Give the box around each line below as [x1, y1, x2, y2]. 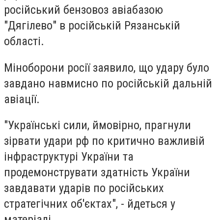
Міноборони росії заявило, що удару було [4, 60, 209, 75]
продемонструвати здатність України [4, 165, 190, 180]
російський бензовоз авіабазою [4, 3, 163, 17]
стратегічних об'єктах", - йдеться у [4, 197, 175, 211]
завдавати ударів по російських [4, 181, 164, 195]
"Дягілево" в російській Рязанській [4, 19, 180, 33]
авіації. [4, 92, 40, 106]
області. [4, 34, 44, 49]
